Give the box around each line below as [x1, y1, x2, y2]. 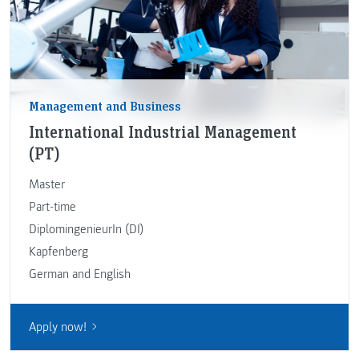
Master [28, 176, 65, 193]
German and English [28, 266, 131, 283]
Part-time [28, 199, 76, 216]
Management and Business [28, 97, 181, 115]
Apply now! [28, 318, 87, 335]
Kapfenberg [28, 244, 88, 260]
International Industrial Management [28, 121, 296, 143]
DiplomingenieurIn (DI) [28, 221, 143, 238]
